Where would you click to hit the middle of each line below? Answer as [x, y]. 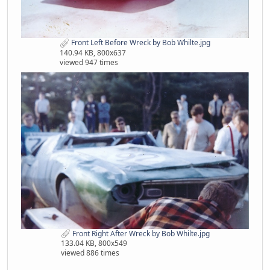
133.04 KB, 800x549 [94, 243]
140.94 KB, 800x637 [93, 53]
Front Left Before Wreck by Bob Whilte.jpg [140, 43]
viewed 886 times [90, 253]
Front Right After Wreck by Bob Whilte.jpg [140, 233]
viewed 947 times [89, 63]
